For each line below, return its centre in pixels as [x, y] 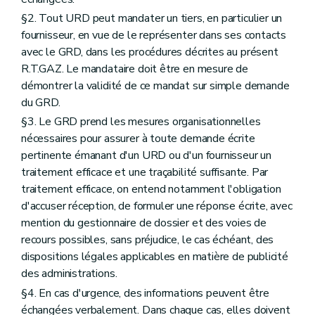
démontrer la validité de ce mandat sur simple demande [155, 86]
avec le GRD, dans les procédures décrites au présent [150, 52]
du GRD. [41, 103]
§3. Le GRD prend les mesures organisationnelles [141, 122]
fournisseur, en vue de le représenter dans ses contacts [154, 36]
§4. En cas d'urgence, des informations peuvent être [145, 293]
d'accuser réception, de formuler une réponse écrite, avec [157, 206]
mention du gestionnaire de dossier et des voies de [144, 223]
